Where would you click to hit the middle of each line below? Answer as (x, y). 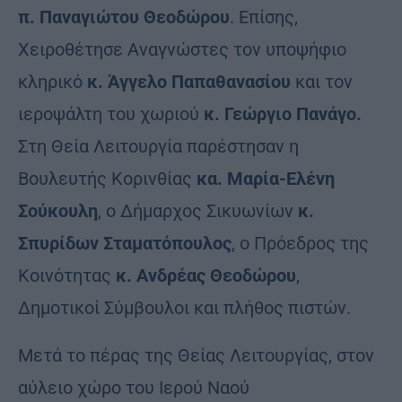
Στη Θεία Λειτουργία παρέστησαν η (158, 146)
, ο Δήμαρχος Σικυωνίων (198, 210)
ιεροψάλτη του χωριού (111, 114)
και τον (322, 81)
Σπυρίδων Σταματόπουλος (125, 243)
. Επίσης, (264, 17)
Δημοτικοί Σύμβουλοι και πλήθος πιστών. (184, 307)
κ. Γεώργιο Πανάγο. (283, 114)
